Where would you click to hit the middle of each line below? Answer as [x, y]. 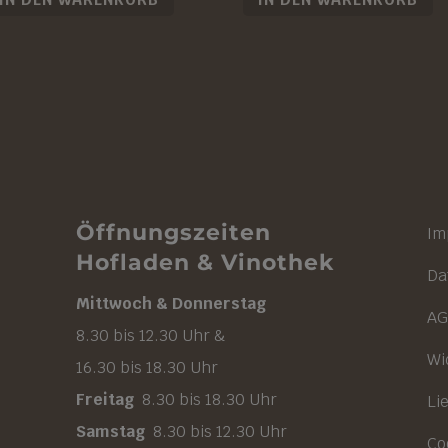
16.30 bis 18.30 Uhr [146, 368]
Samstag [110, 432]
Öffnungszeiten [173, 233]
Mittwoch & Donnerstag [170, 304]
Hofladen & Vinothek [204, 263]
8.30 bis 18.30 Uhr [205, 400]
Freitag [104, 400]
